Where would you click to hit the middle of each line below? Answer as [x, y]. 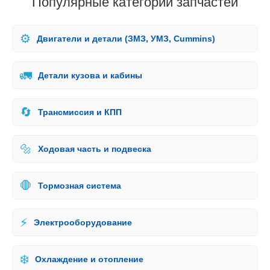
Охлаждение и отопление [89, 259]
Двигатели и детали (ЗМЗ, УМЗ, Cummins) [126, 39]
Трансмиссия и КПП [80, 112]
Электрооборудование [83, 223]
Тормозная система [80, 186]
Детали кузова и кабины [90, 76]
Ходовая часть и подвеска [95, 149]
